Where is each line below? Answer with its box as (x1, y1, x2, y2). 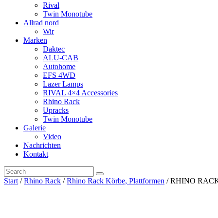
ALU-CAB (43, 54, 78, 62)
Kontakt (23, 150, 48, 158)
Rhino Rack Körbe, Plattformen (67, 177, 164, 185)
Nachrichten (23, 141, 61, 149)
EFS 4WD (43, 71, 75, 79)
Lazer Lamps (43, 80, 83, 88)
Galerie (23, 124, 46, 132)
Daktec (43, 45, 65, 53)
